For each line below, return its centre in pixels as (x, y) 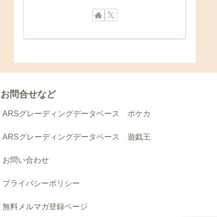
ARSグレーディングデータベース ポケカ (77, 113)
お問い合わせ (26, 160)
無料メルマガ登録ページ (45, 206)
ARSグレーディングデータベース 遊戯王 (77, 137)
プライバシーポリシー (41, 183)
